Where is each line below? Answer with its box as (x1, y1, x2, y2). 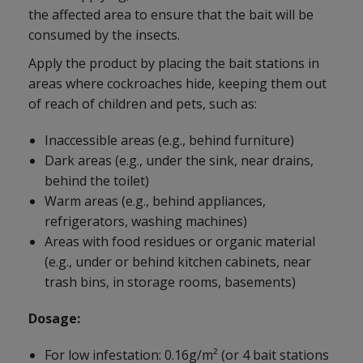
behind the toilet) (45, 171, 149, 190)
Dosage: (28, 309, 80, 327)
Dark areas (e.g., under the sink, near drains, (45, 151, 314, 169)
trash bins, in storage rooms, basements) (45, 272, 296, 291)
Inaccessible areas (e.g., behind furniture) (45, 130, 294, 149)
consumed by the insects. (28, 25, 180, 44)
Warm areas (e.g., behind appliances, (45, 191, 266, 210)
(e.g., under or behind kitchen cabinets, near (45, 252, 311, 271)
